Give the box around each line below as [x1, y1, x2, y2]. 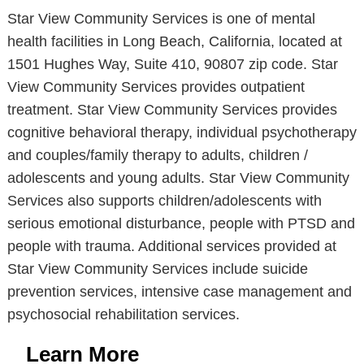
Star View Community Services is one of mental [6, 11, 315, 27]
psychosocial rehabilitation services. [6, 306, 240, 323]
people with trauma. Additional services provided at [6, 238, 336, 254]
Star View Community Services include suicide [6, 261, 308, 277]
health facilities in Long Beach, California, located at [6, 33, 342, 50]
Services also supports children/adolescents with [6, 193, 322, 209]
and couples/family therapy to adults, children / [6, 147, 308, 163]
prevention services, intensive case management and [6, 284, 352, 300]
